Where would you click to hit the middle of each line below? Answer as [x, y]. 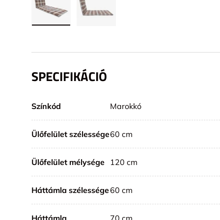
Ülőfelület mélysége [68, 162]
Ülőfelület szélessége [70, 134]
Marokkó [126, 106]
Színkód [46, 106]
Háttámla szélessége [70, 190]
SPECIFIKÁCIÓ [69, 76]
